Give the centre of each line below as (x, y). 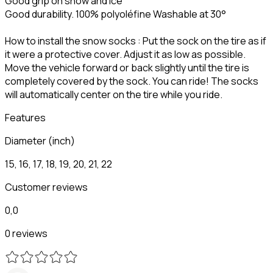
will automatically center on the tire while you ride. (114, 94)
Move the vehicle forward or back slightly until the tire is (127, 67)
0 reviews (26, 233)
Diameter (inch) (40, 140)
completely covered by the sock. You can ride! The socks (132, 81)
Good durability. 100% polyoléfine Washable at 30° (115, 14)
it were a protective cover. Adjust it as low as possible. (125, 54)
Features (25, 117)
